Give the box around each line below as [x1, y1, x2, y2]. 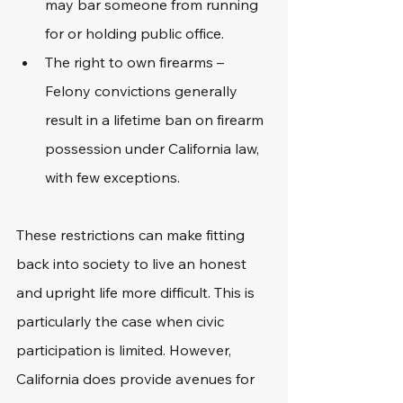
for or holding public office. [45, 24, 224, 42]
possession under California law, [45, 139, 263, 157]
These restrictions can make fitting [16, 226, 248, 244]
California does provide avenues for [16, 370, 258, 388]
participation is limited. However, [16, 341, 235, 359]
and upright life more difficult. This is [16, 283, 258, 301]
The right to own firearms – [45, 53, 228, 71]
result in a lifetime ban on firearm [45, 111, 267, 129]
